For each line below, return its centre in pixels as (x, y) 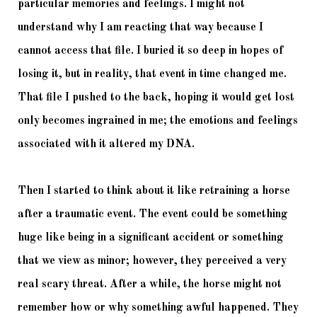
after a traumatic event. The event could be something (153, 215)
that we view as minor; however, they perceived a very (152, 261)
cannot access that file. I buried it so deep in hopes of (150, 51)
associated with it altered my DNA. (108, 145)
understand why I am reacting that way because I (140, 28)
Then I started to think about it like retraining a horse (154, 191)
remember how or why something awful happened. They (158, 308)
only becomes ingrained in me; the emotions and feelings (158, 121)
